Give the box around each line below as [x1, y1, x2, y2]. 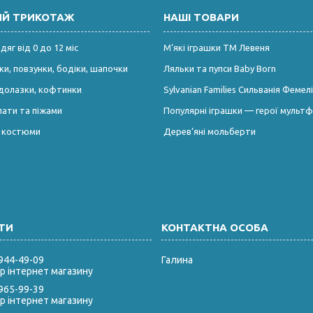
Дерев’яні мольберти [163, 126, 256, 136]
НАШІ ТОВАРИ [163, 10, 239, 23]
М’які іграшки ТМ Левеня [163, 42, 270, 52]
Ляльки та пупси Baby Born [163, 63, 276, 73]
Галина [161, 254, 193, 265]
